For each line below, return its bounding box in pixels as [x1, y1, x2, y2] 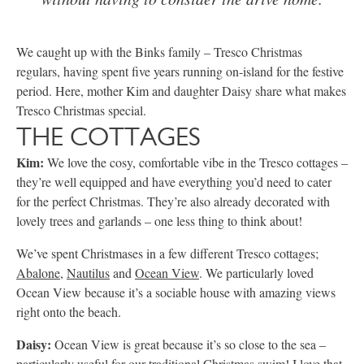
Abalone [16, 264, 60, 281]
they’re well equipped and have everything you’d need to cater [16, 173, 331, 190]
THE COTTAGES [16, 121, 201, 152]
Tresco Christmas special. [16, 102, 146, 119]
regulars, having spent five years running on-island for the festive [16, 63, 344, 80]
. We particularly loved [199, 264, 314, 281]
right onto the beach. [16, 303, 121, 320]
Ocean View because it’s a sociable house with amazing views [16, 284, 336, 301]
